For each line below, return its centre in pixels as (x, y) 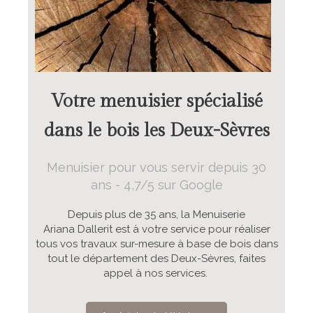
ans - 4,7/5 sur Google (156, 184)
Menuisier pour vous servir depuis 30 (156, 167)
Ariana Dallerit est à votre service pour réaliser (156, 229)
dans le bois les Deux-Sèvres (156, 130)
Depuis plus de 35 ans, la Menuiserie (156, 214)
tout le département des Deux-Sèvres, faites (156, 258)
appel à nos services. (156, 273)
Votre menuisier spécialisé (156, 101)
